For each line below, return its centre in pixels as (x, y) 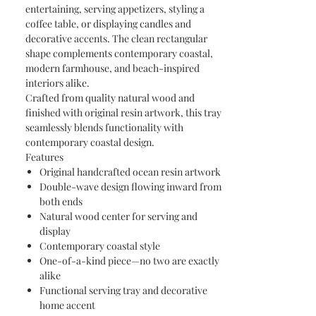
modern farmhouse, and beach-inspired (113, 68)
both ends (61, 201)
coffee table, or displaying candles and (108, 24)
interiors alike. (57, 83)
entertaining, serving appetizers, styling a (115, 9)
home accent (67, 305)
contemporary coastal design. (90, 142)
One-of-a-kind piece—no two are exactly (129, 261)
